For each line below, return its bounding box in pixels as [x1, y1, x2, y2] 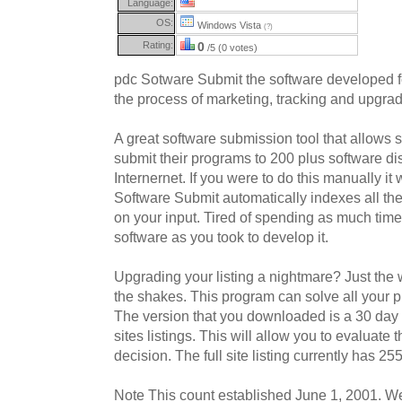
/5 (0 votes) [205, 41, 258, 53]
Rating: [143, 39, 173, 50]
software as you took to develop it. [114, 229, 328, 245]
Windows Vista [195, 19, 264, 31]
